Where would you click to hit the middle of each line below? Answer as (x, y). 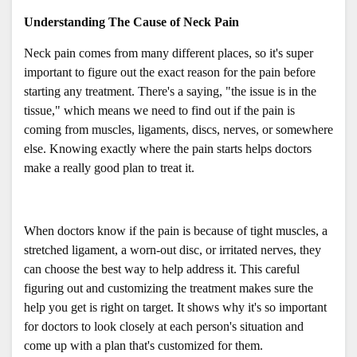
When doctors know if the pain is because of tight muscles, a (176, 230)
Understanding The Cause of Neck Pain (131, 22)
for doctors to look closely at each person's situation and (164, 326)
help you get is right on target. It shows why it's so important (175, 307)
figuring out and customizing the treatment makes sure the (169, 288)
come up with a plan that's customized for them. (143, 345)
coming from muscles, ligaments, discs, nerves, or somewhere (178, 129)
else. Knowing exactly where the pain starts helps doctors (168, 148)
